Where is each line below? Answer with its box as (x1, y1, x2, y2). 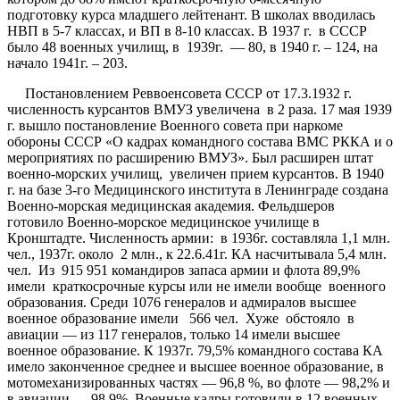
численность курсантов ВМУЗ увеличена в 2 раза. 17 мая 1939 (7, 101, 392, 117)
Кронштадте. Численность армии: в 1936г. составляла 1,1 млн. (7, 229, 390, 246)
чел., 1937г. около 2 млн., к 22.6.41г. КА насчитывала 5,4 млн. (7, 246, 387, 262)
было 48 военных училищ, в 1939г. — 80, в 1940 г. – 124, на (7, 38, 378, 54)
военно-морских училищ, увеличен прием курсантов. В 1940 (7, 165, 384, 181)
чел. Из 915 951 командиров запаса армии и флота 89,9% (7, 262, 360, 278)
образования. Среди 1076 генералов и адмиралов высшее (7, 294, 356, 310)
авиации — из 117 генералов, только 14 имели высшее (7, 326, 340, 342)
